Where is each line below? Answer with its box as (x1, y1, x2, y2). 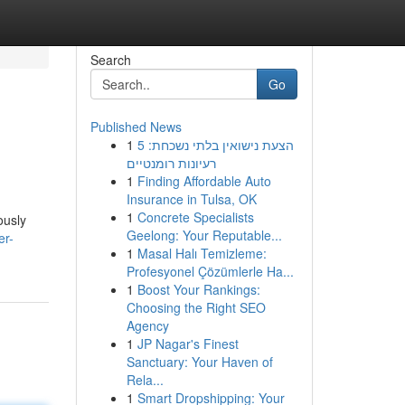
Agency (126, 316, 169, 334)
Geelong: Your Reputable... (126, 226, 282, 244)
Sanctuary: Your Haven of (126, 353, 273, 371)
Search (89, 51, 131, 69)
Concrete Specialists (137, 208, 254, 226)
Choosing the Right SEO (126, 298, 266, 316)
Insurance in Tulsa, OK (126, 190, 257, 208)
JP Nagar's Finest (137, 334, 239, 353)
